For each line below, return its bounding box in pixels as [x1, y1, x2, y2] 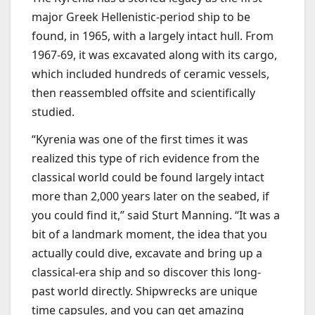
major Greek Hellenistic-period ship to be [32, 8, 250, 25]
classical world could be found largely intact [32, 169, 264, 186]
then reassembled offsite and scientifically [32, 84, 255, 101]
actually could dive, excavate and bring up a [32, 245, 262, 262]
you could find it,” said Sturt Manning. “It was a [32, 207, 280, 224]
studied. [32, 103, 75, 120]
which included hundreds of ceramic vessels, [32, 65, 269, 82]
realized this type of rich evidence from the [32, 150, 259, 167]
